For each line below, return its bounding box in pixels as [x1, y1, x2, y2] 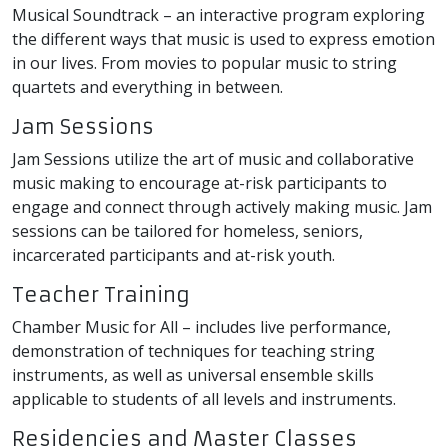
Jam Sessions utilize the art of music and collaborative [12, 147, 414, 170]
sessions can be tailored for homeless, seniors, [12, 219, 363, 242]
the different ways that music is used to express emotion [12, 27, 435, 50]
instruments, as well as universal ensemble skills [12, 363, 374, 386]
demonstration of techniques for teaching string [12, 339, 375, 362]
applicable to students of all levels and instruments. [12, 387, 396, 410]
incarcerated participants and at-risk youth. [12, 243, 335, 266]
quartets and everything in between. [12, 75, 283, 98]
